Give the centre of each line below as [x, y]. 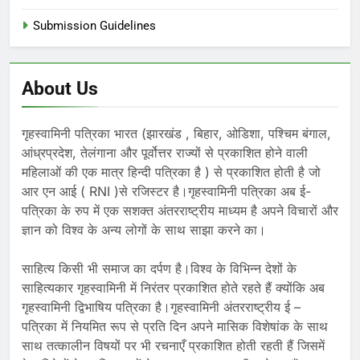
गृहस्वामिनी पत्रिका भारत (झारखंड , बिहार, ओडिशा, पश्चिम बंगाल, [176, 133]
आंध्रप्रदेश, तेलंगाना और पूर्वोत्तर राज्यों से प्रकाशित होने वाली [165, 152]
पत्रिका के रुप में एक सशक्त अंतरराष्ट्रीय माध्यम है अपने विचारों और [180, 210]
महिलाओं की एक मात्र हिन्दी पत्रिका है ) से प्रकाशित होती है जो [171, 172]
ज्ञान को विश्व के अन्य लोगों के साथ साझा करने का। [144, 229]
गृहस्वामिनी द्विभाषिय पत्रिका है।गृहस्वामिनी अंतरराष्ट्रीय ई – [161, 307]
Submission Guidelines [94, 25]
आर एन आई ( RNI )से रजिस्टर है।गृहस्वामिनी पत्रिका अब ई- [166, 191]
